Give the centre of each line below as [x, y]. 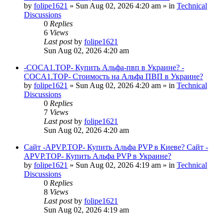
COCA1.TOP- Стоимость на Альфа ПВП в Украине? [113, 76]
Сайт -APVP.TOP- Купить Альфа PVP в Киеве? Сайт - [116, 147]
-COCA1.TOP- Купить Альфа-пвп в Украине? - [104, 67]
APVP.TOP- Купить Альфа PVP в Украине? [98, 156]
